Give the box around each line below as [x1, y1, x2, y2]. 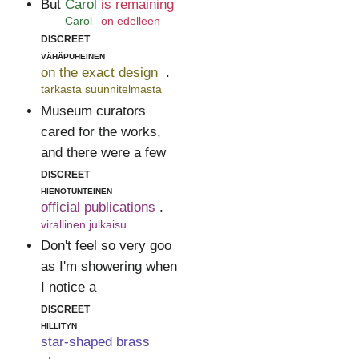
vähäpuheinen [40, 48, 105, 62]
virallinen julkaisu [40, 217, 127, 231]
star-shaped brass [40, 334, 150, 350]
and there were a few [40, 144, 166, 160]
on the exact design [40, 64, 158, 80]
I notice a [40, 279, 96, 295]
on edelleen [100, 14, 160, 27]
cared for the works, [40, 123, 161, 139]
